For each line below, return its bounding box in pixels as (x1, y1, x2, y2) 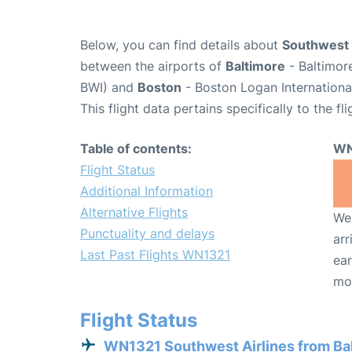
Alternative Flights (80, 203, 188, 220)
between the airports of (80, 57, 225, 74)
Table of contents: (80, 140, 192, 156)
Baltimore (225, 57, 285, 74)
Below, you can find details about (80, 36, 282, 53)
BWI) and (80, 79, 137, 95)
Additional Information (80, 182, 213, 199)
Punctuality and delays (80, 225, 214, 241)
